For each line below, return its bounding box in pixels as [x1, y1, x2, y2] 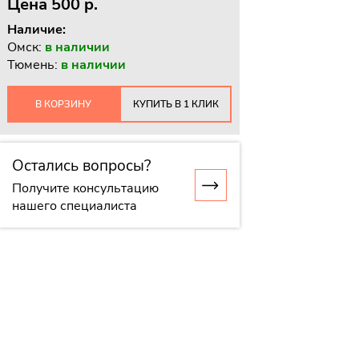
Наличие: [7, 21, 67, 38]
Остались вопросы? [12, 155, 151, 176]
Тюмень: [7, 56, 62, 74]
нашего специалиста [12, 196, 138, 215]
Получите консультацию [12, 179, 159, 197]
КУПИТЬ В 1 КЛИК [132, 97, 219, 111]
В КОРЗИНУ [35, 97, 92, 111]
